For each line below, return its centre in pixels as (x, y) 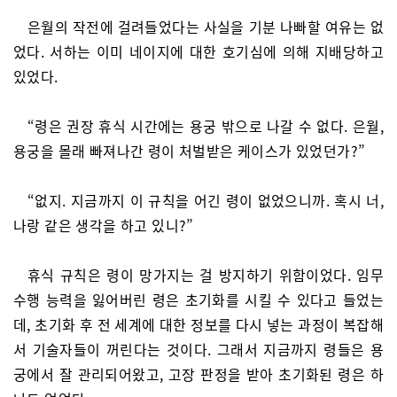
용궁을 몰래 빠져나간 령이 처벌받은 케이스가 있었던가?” (190, 151)
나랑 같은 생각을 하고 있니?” (104, 225)
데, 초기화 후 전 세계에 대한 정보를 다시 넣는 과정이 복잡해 (198, 324)
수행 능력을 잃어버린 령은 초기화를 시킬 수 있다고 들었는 (198, 300)
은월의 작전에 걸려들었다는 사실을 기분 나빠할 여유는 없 (206, 27)
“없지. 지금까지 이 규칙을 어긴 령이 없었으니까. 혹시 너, (206, 200)
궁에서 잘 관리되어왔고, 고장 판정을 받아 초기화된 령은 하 (198, 374)
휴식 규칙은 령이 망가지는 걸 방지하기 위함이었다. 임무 (206, 275)
